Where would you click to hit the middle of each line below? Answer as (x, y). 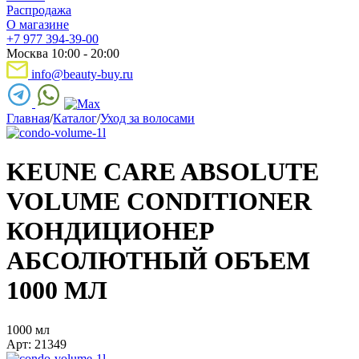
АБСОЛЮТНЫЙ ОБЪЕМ (158, 261)
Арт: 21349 (36, 344)
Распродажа (39, 10)
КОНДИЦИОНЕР (111, 231)
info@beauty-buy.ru (81, 74)
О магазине (38, 24)
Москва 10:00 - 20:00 (63, 53)
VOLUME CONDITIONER (159, 202)
